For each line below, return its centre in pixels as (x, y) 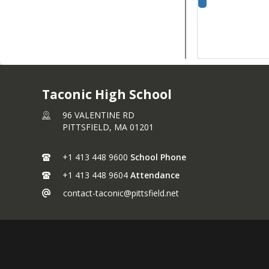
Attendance (155, 175)
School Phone (158, 157)
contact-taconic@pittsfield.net (121, 193)
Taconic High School (107, 94)
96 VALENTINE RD (98, 115)
